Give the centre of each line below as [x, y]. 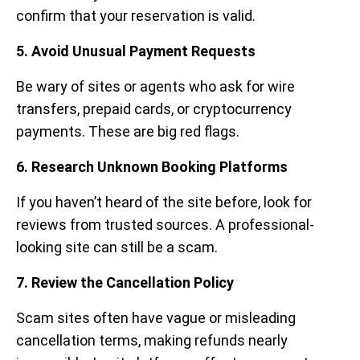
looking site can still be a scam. [117, 247]
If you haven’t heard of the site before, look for [164, 202]
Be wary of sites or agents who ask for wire [155, 87]
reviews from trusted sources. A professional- [165, 225]
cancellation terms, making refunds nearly [152, 341]
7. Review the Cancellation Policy [125, 283]
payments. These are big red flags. [128, 132]
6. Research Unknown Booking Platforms [152, 167]
